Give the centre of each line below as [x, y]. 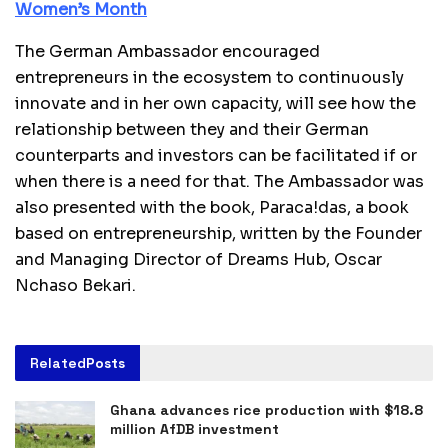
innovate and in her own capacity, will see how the [215, 103]
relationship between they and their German [192, 129]
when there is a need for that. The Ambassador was [219, 181]
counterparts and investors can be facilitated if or [216, 155]
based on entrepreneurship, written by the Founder [218, 233]
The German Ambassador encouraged [167, 51]
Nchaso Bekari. [75, 285]
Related [58, 362]
